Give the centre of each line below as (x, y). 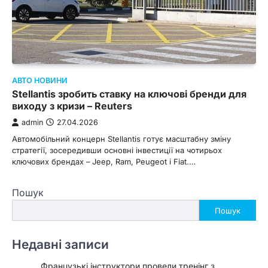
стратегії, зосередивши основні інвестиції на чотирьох (117, 150)
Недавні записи (60, 245)
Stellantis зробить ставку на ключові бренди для (129, 94)
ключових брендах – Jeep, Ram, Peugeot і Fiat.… (104, 162)
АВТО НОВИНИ (40, 81)
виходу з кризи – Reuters (72, 106)
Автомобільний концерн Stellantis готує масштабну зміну (121, 139)
